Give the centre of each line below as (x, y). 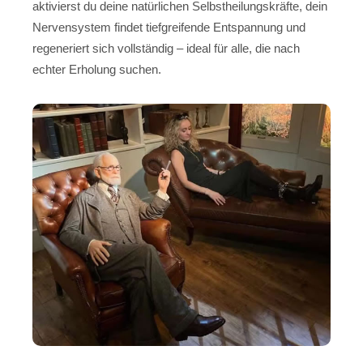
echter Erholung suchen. (97, 70)
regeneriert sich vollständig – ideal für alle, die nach (166, 49)
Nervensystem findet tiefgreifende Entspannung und (169, 28)
